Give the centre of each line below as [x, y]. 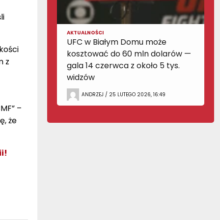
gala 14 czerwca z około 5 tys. [123, 66]
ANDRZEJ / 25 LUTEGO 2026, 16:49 [124, 94]
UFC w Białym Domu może [117, 42]
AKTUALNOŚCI [85, 33]
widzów [81, 77]
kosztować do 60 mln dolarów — [129, 54]
